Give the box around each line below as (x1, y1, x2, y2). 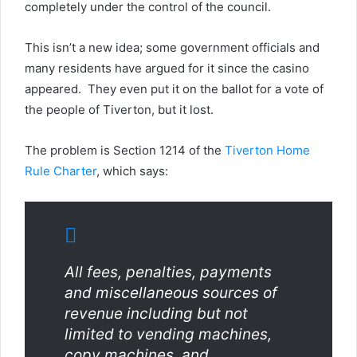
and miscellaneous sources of (65, 284, 277, 302)
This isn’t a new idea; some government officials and (25, 40, 320, 55)
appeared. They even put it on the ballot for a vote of (25, 81, 324, 96)
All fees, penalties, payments (65, 263, 272, 281)
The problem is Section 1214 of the (25, 143, 225, 158)
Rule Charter (25, 163, 96, 178)
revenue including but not (65, 304, 248, 323)
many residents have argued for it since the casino (25, 61, 309, 76)
